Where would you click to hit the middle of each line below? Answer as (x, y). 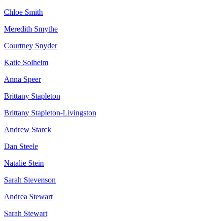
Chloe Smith (23, 12)
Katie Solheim (26, 63)
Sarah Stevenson (30, 180)
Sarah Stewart (26, 214)
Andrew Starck (28, 130)
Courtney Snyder (31, 46)
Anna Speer (22, 79)
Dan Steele (21, 147)
